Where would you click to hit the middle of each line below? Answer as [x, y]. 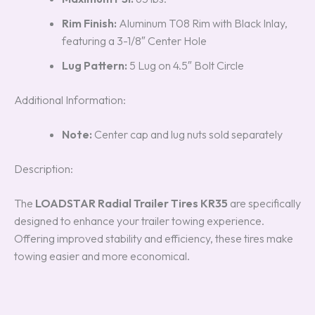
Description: [44, 169]
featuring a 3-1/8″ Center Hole [134, 41]
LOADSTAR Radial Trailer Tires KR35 [131, 204]
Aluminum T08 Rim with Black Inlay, [202, 24]
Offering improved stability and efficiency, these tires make [154, 239]
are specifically [264, 204]
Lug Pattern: [95, 66]
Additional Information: [70, 100]
